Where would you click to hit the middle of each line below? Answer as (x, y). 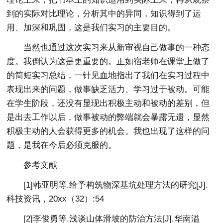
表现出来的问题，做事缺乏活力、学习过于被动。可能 (108, 90)
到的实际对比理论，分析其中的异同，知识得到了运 (104, 14)
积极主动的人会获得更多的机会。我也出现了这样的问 (108, 131)
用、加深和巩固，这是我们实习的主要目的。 (91, 28)
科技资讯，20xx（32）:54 (56, 199)
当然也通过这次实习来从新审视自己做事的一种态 (117, 48)
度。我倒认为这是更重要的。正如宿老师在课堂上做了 (108, 62)
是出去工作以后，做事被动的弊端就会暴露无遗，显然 (108, 117)
